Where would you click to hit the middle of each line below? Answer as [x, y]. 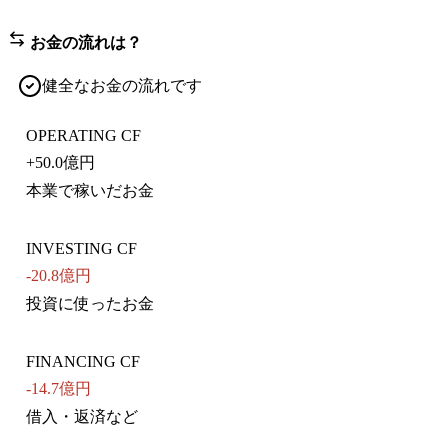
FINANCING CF [83, 362]
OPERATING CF [83, 136]
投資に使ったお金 [90, 304]
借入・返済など [82, 417]
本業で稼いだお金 [90, 191]
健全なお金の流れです [122, 86]
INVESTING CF [81, 249]
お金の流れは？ [84, 43]
